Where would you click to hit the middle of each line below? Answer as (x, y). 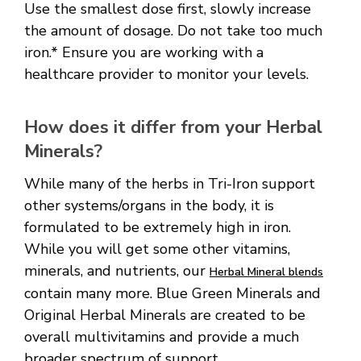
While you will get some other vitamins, (157, 249)
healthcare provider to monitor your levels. (168, 75)
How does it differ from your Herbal (173, 127)
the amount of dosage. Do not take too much (173, 31)
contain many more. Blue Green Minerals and (172, 294)
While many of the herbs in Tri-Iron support (170, 184)
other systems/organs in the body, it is (149, 206)
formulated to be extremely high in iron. (160, 228)
